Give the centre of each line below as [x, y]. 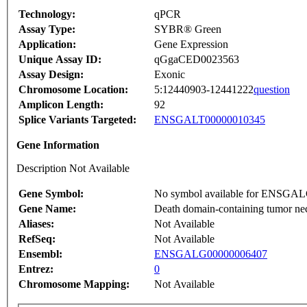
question [272, 90]
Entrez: [36, 269]
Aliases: [36, 224]
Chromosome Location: [73, 90]
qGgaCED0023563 [197, 60]
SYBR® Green [188, 29]
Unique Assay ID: [60, 60]
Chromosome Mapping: [74, 284]
